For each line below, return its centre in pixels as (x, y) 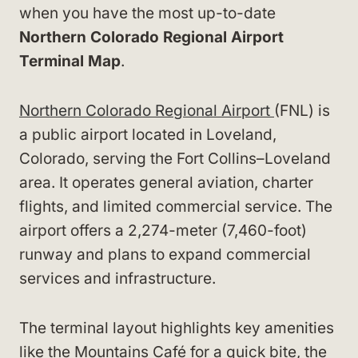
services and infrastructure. (117, 278)
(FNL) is (302, 111)
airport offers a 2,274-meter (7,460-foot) (163, 231)
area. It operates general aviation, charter (166, 183)
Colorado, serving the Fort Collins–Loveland (175, 159)
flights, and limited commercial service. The (176, 207)
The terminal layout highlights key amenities (177, 328)
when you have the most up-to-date (147, 13)
